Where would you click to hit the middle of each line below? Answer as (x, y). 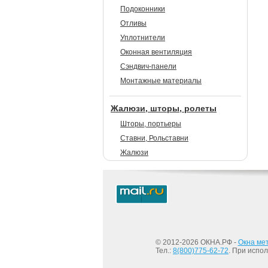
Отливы (133, 23)
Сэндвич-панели (148, 66)
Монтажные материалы (161, 81)
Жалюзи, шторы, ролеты (164, 108)
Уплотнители (143, 38)
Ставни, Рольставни (154, 138)
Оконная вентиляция (156, 52)
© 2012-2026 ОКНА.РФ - (197, 242)
